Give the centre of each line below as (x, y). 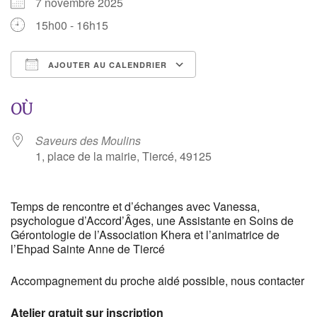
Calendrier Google (256, 91)
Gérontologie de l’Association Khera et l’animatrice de (145, 235)
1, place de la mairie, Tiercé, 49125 (123, 156)
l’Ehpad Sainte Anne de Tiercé (88, 249)
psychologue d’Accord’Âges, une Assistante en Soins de (152, 221)
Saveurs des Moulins (88, 141)
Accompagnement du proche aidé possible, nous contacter (157, 281)
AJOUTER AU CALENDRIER (106, 65)
